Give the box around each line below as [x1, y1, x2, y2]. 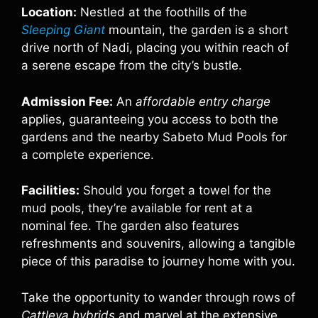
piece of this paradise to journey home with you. [21, 254, 295, 268]
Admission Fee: [21, 94, 113, 109]
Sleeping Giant [21, 23, 105, 37]
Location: [21, 5, 77, 19]
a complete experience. [21, 147, 154, 162]
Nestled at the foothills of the [77, 5, 247, 19]
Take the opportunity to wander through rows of [21, 290, 295, 305]
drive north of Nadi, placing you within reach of [21, 40, 289, 55]
